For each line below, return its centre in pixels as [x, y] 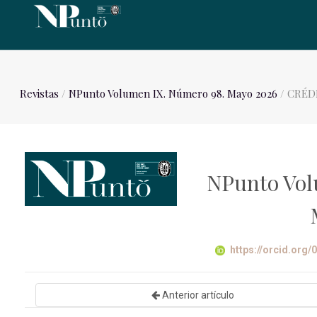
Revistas [40, 93]
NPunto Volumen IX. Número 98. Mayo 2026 [173, 93]
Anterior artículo [197, 295]
